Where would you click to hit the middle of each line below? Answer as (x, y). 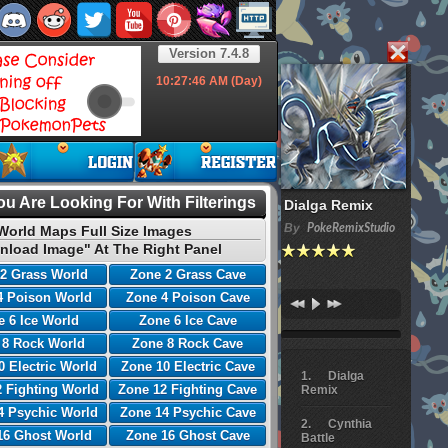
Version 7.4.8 (209, 53)
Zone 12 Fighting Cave (187, 389)
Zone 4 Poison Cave (187, 297)
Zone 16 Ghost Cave (187, 435)
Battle (318, 438)
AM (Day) (234, 81)
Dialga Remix (328, 205)
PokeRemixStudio (351, 228)
